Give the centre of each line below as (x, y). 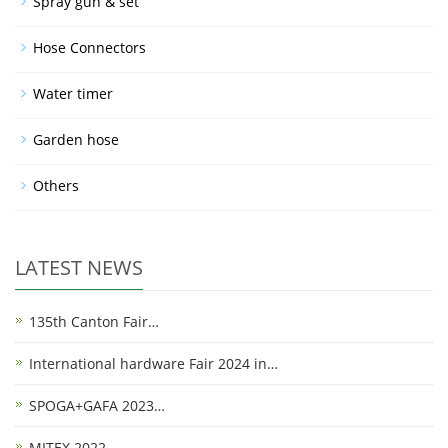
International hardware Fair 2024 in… (153, 364)
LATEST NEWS (79, 268)
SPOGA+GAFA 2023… (97, 406)
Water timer (73, 94)
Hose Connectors (89, 48)
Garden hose (76, 140)
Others (56, 186)
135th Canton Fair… (94, 322)
